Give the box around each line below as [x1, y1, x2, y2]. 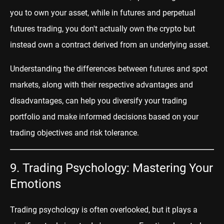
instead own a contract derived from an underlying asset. [10, 40, 210, 50]
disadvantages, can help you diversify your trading [10, 96, 187, 106]
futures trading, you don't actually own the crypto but [10, 24, 195, 34]
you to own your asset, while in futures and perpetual [10, 8, 195, 18]
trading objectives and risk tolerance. [10, 128, 139, 138]
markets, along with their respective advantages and [10, 80, 193, 90]
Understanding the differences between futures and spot [10, 64, 207, 74]
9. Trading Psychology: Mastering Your [10, 161, 213, 175]
